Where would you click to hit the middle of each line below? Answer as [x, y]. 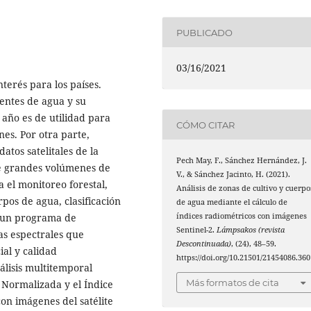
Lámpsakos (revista [251, 230]
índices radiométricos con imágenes [242, 216]
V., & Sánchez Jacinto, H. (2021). [234, 175]
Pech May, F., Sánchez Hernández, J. [242, 161]
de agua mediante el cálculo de [232, 202]
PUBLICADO [205, 32]
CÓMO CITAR [206, 125]
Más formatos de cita [233, 282]
